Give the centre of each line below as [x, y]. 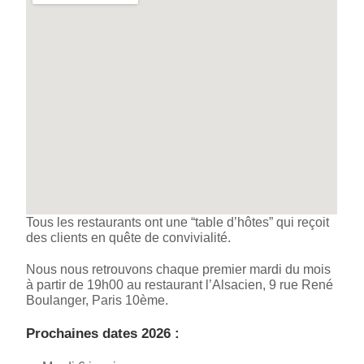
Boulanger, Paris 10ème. [97, 300]
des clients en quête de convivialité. [129, 237]
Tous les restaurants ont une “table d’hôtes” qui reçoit [178, 222]
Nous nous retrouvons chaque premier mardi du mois [179, 269]
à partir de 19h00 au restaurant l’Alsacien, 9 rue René [180, 284]
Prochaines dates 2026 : [103, 333]
